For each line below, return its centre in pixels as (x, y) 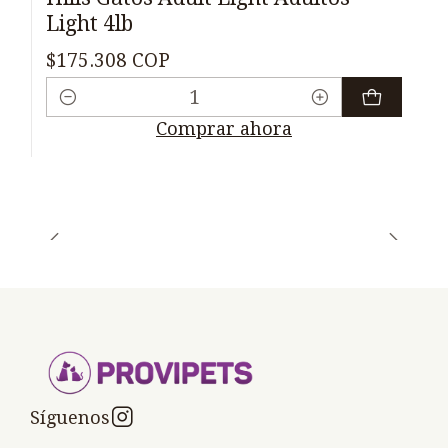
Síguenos (70, 417)
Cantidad (85, 112)
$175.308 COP (108, 60)
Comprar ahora (224, 129)
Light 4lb (89, 24)
